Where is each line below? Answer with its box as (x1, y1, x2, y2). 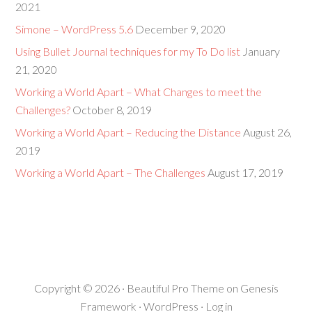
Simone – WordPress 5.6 (15, 22, 134, 36)
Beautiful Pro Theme (126, 281, 224, 295)
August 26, (243, 125, 292, 139)
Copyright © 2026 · (33, 281, 127, 295)
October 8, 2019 (72, 103, 153, 116)
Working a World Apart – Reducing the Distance (15, 125, 242, 139)
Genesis (240, 281, 279, 295)
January (242, 45, 281, 58)
